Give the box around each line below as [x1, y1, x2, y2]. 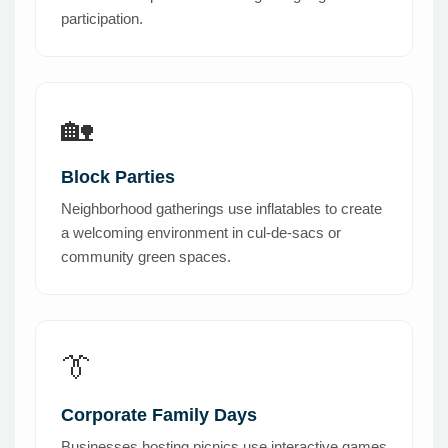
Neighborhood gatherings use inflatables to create [61, 200, 382, 218]
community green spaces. [61, 248, 231, 266]
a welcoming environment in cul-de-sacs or [61, 224, 341, 242]
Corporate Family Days [61, 405, 257, 426]
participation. [61, 10, 143, 28]
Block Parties [61, 167, 175, 188]
